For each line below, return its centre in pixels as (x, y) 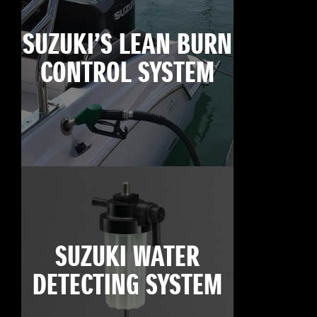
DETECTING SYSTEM (127, 286)
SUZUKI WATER (127, 258)
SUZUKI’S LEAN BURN (127, 46)
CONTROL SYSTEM (127, 74)
